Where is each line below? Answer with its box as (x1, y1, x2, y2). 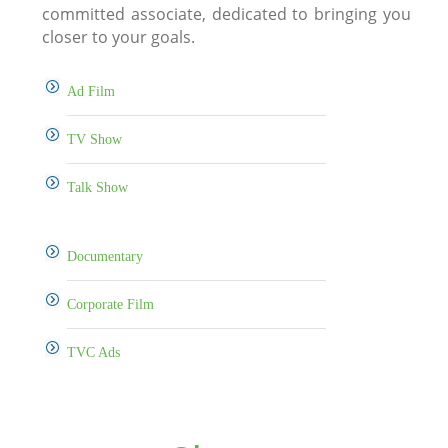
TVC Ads (67, 344, 121, 360)
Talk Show (67, 179, 129, 195)
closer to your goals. (42, 25, 196, 48)
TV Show (67, 131, 123, 147)
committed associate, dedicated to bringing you (42, 2, 411, 25)
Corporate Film (67, 296, 155, 312)
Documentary (67, 248, 144, 264)
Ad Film (67, 83, 116, 99)
